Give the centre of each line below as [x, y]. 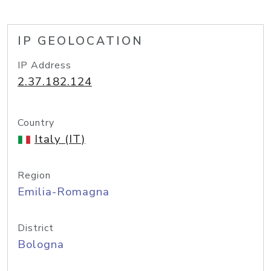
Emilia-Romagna [64, 192]
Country [36, 123]
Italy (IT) [60, 139]
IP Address [44, 65]
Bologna [41, 244]
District [36, 228]
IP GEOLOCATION [80, 41]
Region [34, 175]
